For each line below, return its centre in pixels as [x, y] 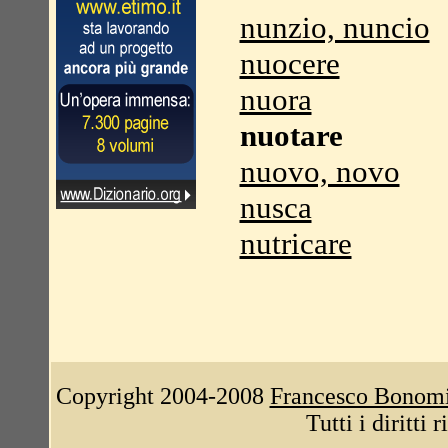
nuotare [291, 135]
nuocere [289, 63]
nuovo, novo [319, 171]
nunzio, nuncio [334, 27]
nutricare [295, 243]
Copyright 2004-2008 [162, 396]
